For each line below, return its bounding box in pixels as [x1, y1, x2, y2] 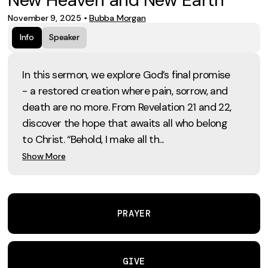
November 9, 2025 [8, 12, 81, 23]
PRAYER [117, 207, 151, 220]
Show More [22, 150, 66, 162]
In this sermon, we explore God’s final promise [22, 68, 230, 81]
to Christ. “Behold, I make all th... [22, 132, 164, 146]
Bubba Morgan [89, 12, 146, 23]
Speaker [49, 32, 80, 43]
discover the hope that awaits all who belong [22, 116, 227, 130]
